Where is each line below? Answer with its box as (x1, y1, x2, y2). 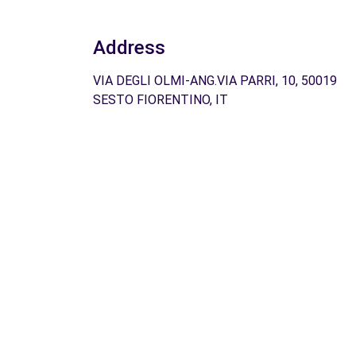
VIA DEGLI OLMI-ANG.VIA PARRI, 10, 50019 (93, 73, 337, 88)
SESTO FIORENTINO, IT (93, 92, 228, 107)
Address (93, 37, 165, 59)
